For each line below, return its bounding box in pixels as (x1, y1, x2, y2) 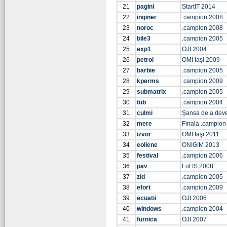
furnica (137, 216, 157, 223)
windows (137, 205, 162, 212)
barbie (137, 67, 155, 74)
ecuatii (137, 195, 156, 202)
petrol (137, 56, 154, 63)
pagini (137, 3, 154, 10)
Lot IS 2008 (182, 163, 213, 170)
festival (137, 152, 158, 159)
